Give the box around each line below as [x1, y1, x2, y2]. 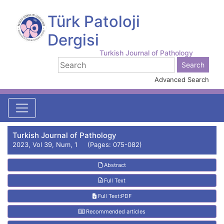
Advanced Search [154, 75, 209, 83]
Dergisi [47, 30, 99, 49]
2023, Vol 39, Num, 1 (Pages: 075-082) [12, 140, 142, 148]
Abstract [102, 161, 126, 168]
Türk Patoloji [47, 12, 140, 30]
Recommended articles [84, 208, 145, 215]
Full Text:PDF [96, 192, 131, 199]
